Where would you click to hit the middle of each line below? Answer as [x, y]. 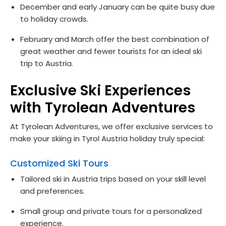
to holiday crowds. [54, 19]
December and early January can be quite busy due [118, 7]
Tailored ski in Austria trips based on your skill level [113, 179]
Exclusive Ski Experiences [100, 90]
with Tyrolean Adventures [103, 107]
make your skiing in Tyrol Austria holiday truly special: [107, 138]
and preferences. [52, 191]
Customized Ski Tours [59, 163]
